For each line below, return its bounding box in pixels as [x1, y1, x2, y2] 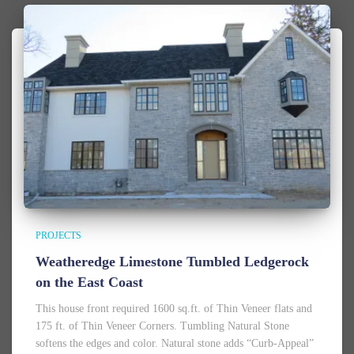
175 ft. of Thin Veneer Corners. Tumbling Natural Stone [36, 320, 289, 333]
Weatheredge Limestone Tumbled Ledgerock [36, 254, 309, 270]
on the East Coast [36, 274, 143, 291]
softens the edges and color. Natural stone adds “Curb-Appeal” [36, 337, 314, 350]
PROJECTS [36, 230, 81, 242]
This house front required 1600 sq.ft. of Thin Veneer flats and [36, 303, 312, 315]
